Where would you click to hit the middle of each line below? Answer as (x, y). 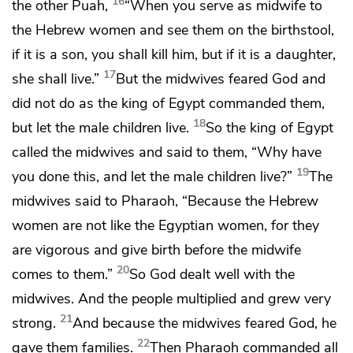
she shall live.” (56, 78)
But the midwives (172, 78)
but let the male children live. (100, 127)
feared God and (277, 78)
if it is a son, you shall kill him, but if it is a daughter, (174, 54)
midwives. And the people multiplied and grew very (171, 298)
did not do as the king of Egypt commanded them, (168, 103)
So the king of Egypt (269, 127)
